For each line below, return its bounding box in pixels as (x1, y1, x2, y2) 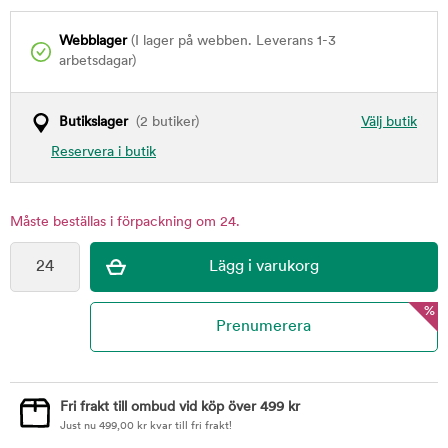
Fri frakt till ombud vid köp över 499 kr (60, 400, 300, 415)
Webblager (59, 34, 127, 49)
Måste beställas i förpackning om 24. (10, 215, 240, 230)
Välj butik (361, 115, 417, 130)
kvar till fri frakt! (147, 421, 232, 432)
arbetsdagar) (59, 54, 136, 69)
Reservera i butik (51, 145, 156, 160)
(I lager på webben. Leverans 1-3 (127, 34, 336, 49)
